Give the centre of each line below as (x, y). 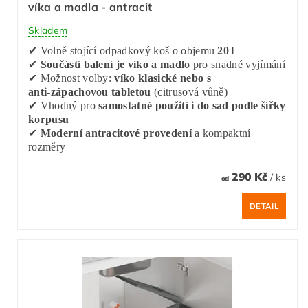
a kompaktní (221, 133)
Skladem (48, 31)
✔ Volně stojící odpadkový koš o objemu (123, 51)
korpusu (49, 120)
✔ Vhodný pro (64, 106)
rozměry (47, 147)
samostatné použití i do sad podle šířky (192, 106)
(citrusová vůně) (189, 92)
